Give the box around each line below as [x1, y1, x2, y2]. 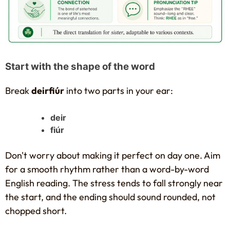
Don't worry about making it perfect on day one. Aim [5, 149, 220, 161]
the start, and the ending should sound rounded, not [5, 190, 216, 203]
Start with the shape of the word [5, 61, 155, 73]
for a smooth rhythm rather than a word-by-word [5, 163, 209, 175]
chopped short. [5, 204, 67, 217]
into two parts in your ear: [64, 84, 173, 97]
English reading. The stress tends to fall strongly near [5, 177, 223, 189]
